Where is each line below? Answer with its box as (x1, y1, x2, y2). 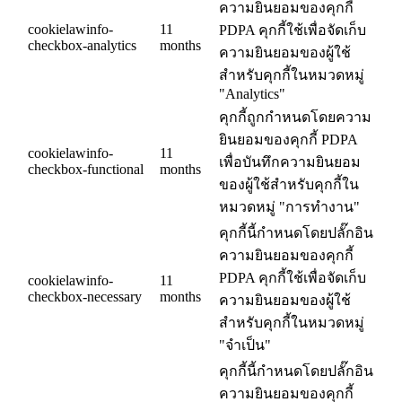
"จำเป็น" (219, 337, 271, 354)
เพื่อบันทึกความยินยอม (219, 154, 361, 170)
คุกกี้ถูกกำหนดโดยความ (219, 109, 371, 126)
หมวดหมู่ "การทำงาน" (219, 199, 360, 215)
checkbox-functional (28, 162, 144, 178)
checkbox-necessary (28, 289, 142, 305)
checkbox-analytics (28, 38, 136, 54)
